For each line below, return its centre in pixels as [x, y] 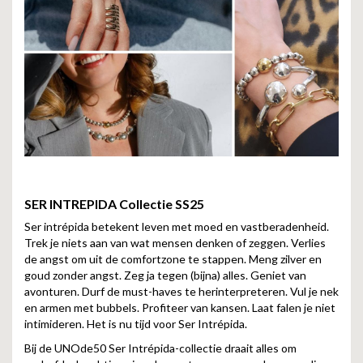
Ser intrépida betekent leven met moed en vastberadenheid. [177, 226]
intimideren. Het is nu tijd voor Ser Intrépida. [136, 324]
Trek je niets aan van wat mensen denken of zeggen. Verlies [175, 243]
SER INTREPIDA [72, 204]
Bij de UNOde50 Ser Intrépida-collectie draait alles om [160, 348]
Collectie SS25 [162, 204]
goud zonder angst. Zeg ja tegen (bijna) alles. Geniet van [165, 275]
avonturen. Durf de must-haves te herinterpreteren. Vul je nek [181, 291]
